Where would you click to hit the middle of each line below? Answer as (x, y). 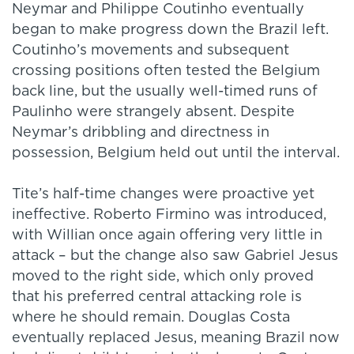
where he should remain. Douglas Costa (151, 318)
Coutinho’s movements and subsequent (151, 51)
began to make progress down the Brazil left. (170, 30)
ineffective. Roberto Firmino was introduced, (169, 215)
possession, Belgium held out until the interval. (176, 154)
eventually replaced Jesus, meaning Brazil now (176, 339)
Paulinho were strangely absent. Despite (153, 113)
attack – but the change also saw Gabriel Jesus (175, 256)
